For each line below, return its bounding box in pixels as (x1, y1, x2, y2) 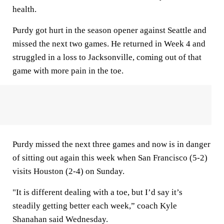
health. (12, 4, 36, 14)
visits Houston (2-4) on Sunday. (12, 166, 124, 176)
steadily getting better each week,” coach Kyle (12, 201, 177, 210)
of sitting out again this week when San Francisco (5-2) (12, 153, 207, 162)
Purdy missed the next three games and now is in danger (12, 139, 210, 149)
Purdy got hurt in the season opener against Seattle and (12, 25, 206, 35)
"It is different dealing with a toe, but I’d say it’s (12, 187, 182, 197)
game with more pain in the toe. (12, 66, 123, 75)
